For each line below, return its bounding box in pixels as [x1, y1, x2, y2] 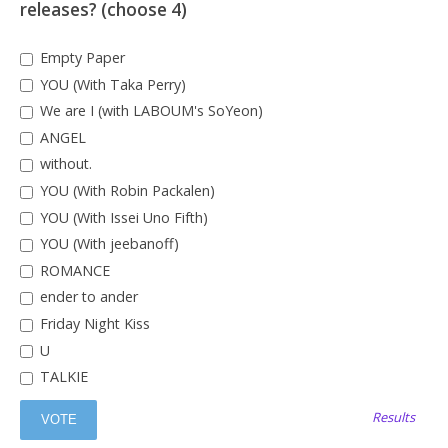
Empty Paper [35, 47, 125, 67]
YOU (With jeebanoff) [35, 234, 179, 254]
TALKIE [35, 367, 88, 387]
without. [35, 154, 92, 174]
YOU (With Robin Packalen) [35, 180, 215, 200]
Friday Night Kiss [35, 313, 150, 333]
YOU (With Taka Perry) [35, 74, 186, 94]
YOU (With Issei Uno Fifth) [35, 207, 208, 227]
